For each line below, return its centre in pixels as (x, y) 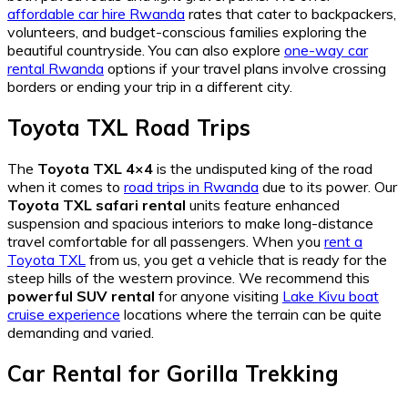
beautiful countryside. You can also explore (146, 50)
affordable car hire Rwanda (96, 13)
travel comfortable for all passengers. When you (166, 241)
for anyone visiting (219, 296)
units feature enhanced (263, 204)
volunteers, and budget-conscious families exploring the (187, 31)
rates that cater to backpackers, (291, 13)
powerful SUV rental (81, 296)
